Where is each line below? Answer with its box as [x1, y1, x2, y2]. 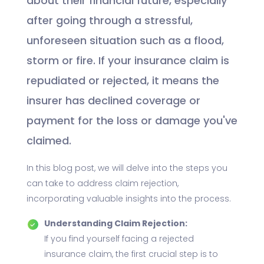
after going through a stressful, [26, 16, 193, 28]
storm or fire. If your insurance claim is [26, 56, 229, 68]
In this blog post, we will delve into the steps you [26, 164, 227, 174]
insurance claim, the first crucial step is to [44, 250, 218, 260]
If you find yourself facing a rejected [44, 235, 194, 245]
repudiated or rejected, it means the [26, 76, 219, 88]
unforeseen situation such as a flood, [26, 36, 224, 48]
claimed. [26, 136, 71, 148]
